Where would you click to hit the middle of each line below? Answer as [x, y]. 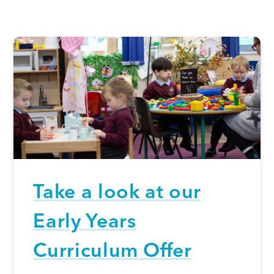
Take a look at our [117, 194]
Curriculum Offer [113, 252]
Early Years [85, 223]
